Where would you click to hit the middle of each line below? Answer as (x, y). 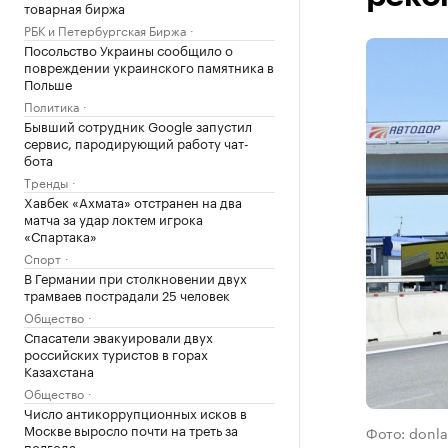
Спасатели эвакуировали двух (118, 336)
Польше (48, 83)
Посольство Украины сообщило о (128, 49)
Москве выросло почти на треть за (131, 429)
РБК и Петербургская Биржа (105, 29)
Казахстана (59, 370)
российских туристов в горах (116, 353)
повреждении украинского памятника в (149, 66)
